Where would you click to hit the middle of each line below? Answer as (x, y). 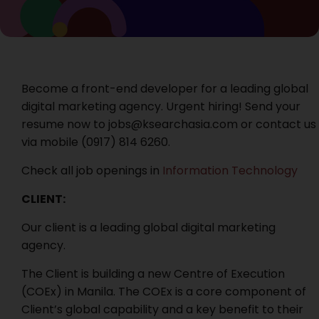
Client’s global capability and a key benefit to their (162, 309)
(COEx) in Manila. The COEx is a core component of (164, 292)
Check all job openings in (92, 171)
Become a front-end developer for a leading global (165, 89)
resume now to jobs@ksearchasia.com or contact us (169, 124)
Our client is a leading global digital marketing (148, 228)
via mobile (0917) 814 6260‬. (96, 142)
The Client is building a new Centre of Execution (153, 274)
